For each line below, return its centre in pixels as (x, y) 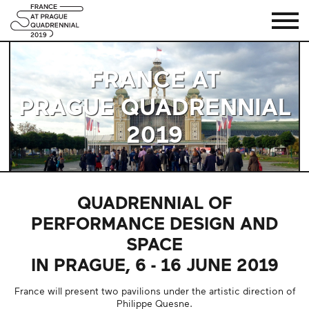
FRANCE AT (154, 79)
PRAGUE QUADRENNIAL (154, 106)
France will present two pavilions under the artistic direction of (154, 290)
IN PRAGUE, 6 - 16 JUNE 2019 (154, 264)
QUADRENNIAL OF (154, 202)
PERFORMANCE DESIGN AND (154, 223)
